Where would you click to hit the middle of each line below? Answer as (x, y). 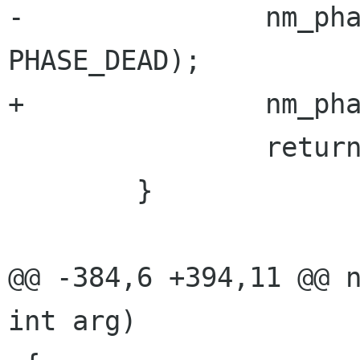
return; (137, 147)
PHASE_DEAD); (104, 60)
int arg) (72, 321)
